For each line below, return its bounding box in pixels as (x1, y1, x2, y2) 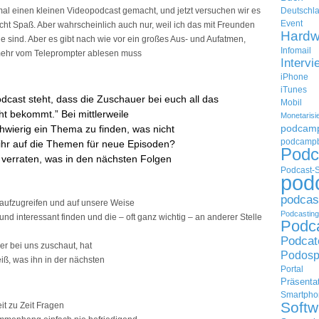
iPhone (281, 72, 308, 81)
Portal (281, 264, 303, 273)
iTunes (281, 85, 307, 95)
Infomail (281, 46, 311, 56)
